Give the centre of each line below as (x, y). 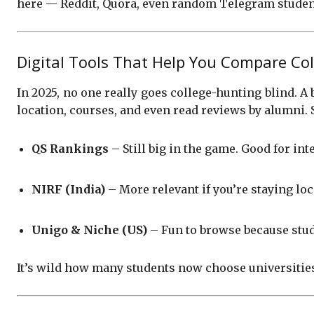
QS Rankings (70, 148)
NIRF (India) (68, 189)
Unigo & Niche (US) (89, 230)
